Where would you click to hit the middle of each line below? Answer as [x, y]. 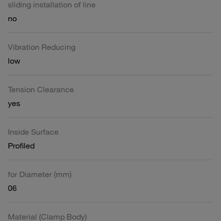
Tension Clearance [41, 89]
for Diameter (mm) [40, 174]
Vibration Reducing [42, 47]
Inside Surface [33, 131]
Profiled [21, 145]
